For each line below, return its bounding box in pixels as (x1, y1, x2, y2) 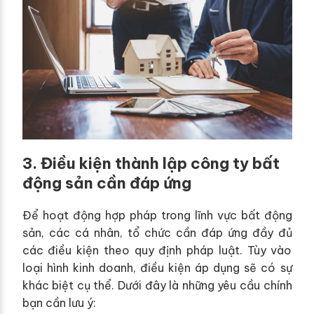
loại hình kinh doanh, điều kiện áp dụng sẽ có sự (22, 260, 292, 275)
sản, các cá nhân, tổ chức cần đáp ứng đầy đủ (22, 225, 292, 240)
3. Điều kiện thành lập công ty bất (22, 153, 280, 173)
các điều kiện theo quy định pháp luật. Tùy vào (22, 243, 292, 257)
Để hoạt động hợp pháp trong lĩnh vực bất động (22, 207, 292, 222)
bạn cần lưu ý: (22, 295, 96, 310)
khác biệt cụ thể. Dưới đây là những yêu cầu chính (22, 278, 292, 292)
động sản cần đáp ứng (22, 172, 191, 193)
